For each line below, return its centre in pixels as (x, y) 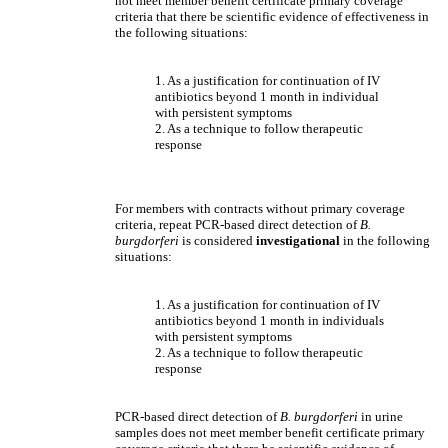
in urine (382, 416)
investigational (298, 240)
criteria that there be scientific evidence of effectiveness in (272, 16)
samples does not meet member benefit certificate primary (270, 432)
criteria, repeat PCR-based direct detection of (237, 224)
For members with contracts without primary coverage (260, 208)
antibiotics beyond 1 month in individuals (269, 320)
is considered (219, 240)
